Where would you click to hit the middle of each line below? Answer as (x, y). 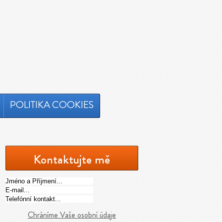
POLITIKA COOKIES (52, 105)
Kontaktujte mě (72, 159)
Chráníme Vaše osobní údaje (72, 215)
